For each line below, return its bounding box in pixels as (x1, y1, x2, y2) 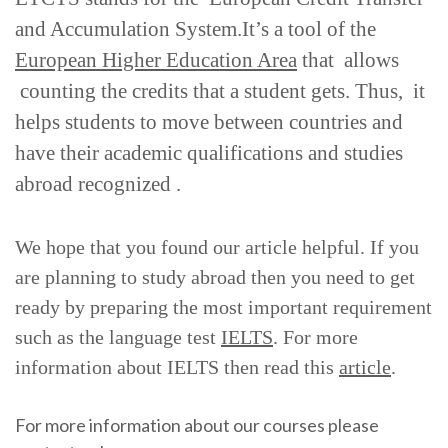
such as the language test (15, 325, 221, 348)
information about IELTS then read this (15, 355, 339, 378)
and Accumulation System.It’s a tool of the (15, 17, 376, 42)
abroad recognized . (15, 172, 181, 197)
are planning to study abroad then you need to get (15, 265, 415, 288)
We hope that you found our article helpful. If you (15, 235, 419, 258)
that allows (297, 48, 399, 73)
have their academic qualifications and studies (15, 141, 403, 166)
